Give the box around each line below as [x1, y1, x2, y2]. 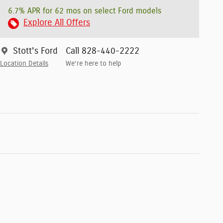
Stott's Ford [13, 47, 58, 56]
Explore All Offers [23, 18, 90, 28]
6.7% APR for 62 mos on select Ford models [8, 7, 161, 15]
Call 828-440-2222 [66, 47, 139, 56]
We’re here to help [66, 60, 121, 68]
